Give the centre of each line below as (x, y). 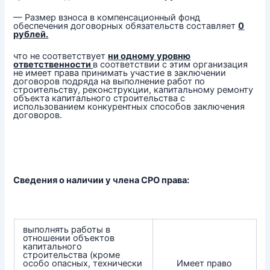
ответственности (53, 64)
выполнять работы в (67, 230)
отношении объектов (69, 238)
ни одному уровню (149, 56)
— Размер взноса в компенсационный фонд (107, 17)
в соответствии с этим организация (171, 64)
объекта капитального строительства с (99, 98)
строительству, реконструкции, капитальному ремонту (133, 89)
